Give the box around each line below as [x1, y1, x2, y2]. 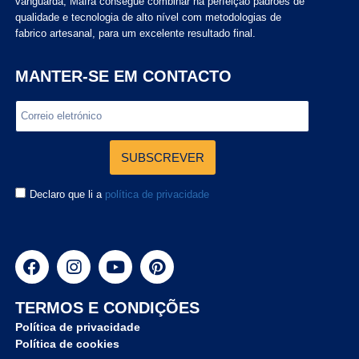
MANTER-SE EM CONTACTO [14, 67, 232, 86]
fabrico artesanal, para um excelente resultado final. [14, 27, 256, 40]
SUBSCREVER [120, 151, 204, 165]
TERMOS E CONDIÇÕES [14, 299, 200, 317]
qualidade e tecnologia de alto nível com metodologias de [14, 11, 281, 24]
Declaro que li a [29, 188, 105, 201]
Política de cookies [14, 337, 119, 351]
